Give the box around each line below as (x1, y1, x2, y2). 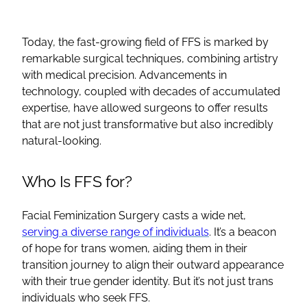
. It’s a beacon (209, 225, 276, 238)
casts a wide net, (160, 208, 246, 222)
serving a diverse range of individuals (22, 225, 209, 238)
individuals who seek (22, 291, 129, 304)
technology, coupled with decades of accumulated (22, 84, 280, 98)
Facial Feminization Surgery (22, 208, 160, 222)
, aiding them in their (147, 241, 247, 255)
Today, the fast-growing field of (22, 35, 182, 49)
